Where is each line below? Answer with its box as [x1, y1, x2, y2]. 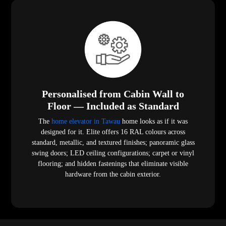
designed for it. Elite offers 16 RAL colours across [41, 128, 185, 136]
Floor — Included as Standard [47, 100, 179, 112]
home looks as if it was [120, 118, 188, 126]
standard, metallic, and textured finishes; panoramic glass [31, 139, 195, 147]
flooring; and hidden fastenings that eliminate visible [38, 160, 188, 168]
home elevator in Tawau [49, 118, 120, 126]
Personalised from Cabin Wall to [42, 88, 184, 100]
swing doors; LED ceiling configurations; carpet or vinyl [32, 149, 194, 157]
